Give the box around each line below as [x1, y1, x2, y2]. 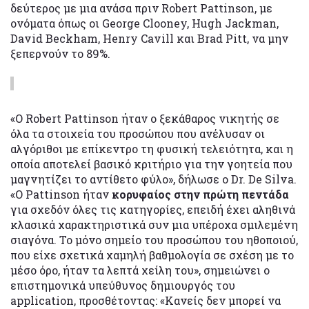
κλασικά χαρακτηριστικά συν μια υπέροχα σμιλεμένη [10, 217, 298, 232]
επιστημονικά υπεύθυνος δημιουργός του [10, 278, 235, 293]
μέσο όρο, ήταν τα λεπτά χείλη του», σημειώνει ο [10, 263, 270, 278]
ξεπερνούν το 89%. [10, 46, 110, 61]
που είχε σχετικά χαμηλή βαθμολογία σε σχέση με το [10, 248, 294, 263]
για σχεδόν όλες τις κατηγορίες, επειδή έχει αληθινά [10, 202, 295, 217]
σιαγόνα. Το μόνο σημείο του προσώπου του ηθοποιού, [10, 232, 298, 248]
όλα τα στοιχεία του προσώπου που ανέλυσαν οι [10, 126, 265, 141]
